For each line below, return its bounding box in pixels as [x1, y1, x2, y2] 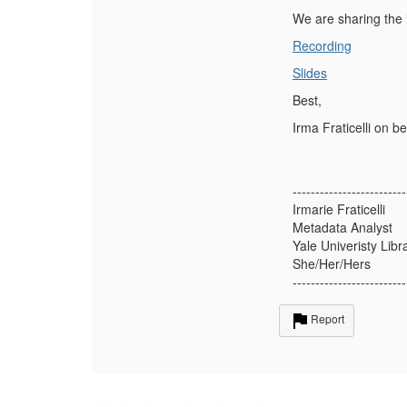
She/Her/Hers [293, 254, 371, 273]
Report [311, 311, 344, 327]
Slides [293, 64, 327, 82]
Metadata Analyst [293, 218, 392, 236]
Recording [293, 36, 352, 55]
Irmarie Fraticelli [293, 200, 385, 218]
